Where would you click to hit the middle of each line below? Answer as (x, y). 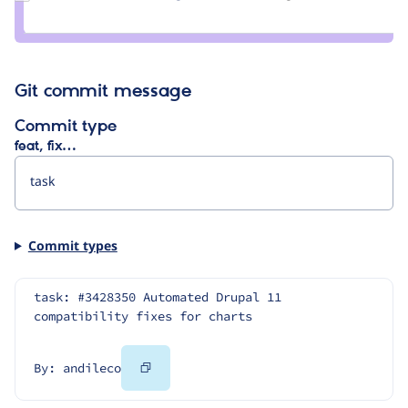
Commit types (72, 245)
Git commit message (103, 92)
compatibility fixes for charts (143, 316)
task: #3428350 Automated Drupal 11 (158, 297)
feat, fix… (45, 146)
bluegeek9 (70, 24)
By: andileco (77, 368)
